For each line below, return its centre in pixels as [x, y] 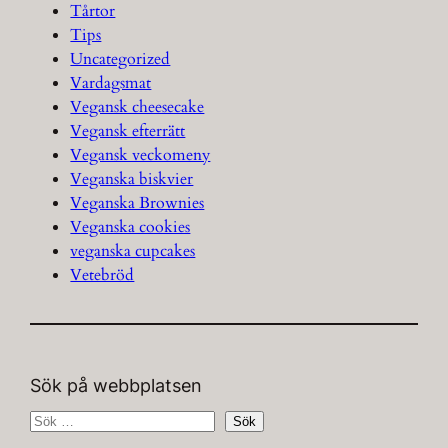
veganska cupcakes [133, 250]
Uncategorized [120, 58]
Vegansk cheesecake [137, 106]
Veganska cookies [130, 226]
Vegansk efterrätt [128, 130]
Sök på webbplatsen [116, 386]
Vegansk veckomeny [140, 154]
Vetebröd [102, 274]
